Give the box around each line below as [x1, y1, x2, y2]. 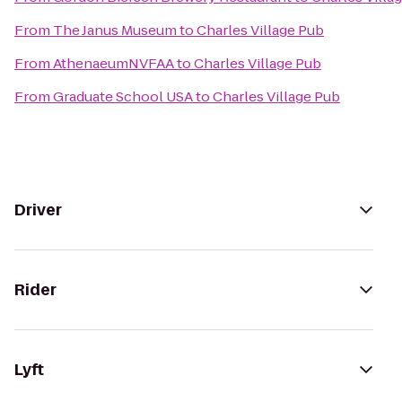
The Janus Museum [53, 21, 177, 39]
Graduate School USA [53, 87, 193, 106]
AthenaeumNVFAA [53, 54, 174, 73]
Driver [14, 199, 62, 221]
